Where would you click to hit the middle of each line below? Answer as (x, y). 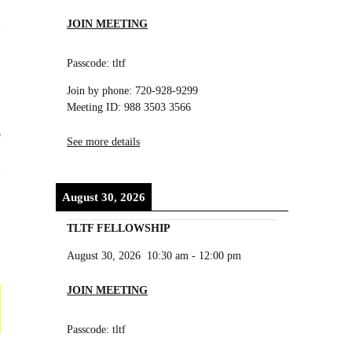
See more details (104, 141)
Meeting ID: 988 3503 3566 (129, 107)
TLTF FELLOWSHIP (119, 227)
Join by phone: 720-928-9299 (133, 91)
